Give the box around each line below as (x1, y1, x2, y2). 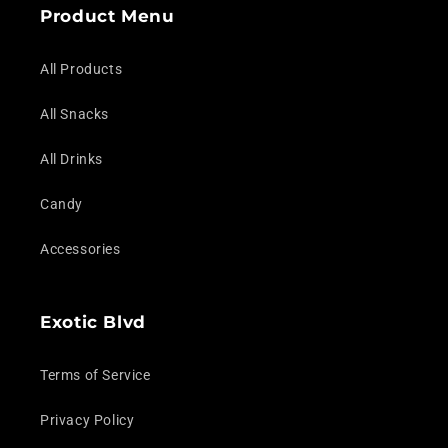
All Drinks (40, 150, 103, 167)
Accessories (40, 240, 121, 257)
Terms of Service (40, 366, 151, 383)
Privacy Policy (40, 411, 135, 428)
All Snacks (40, 105, 109, 122)
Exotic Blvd (40, 311, 146, 332)
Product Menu (40, 5, 175, 26)
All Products (40, 60, 123, 77)
